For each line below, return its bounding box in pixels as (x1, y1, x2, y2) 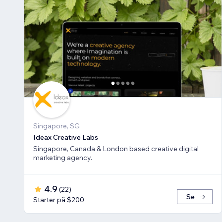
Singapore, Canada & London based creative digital (33, 144, 199, 154)
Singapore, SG (33, 121, 80, 131)
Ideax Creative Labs (33, 133, 98, 142)
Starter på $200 (33, 195, 84, 205)
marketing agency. (33, 153, 92, 163)
